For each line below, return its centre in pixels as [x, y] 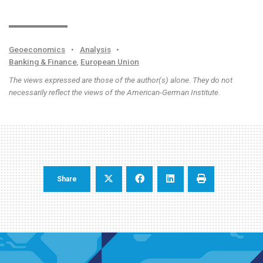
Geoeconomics [37, 49]
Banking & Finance [43, 61]
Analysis [95, 49]
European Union [110, 61]
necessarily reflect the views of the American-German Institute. [114, 92]
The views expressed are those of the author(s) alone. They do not [121, 80]
